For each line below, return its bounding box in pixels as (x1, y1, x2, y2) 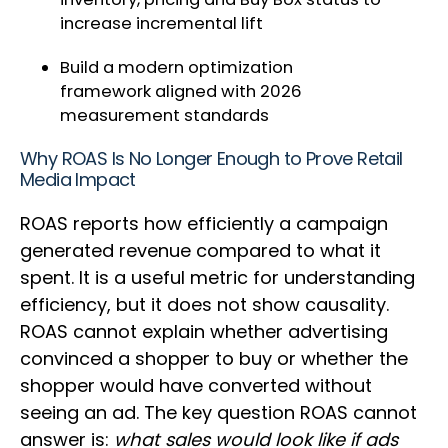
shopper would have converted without (20, 373, 372, 399)
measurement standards (60, 104, 273, 128)
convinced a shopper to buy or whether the (20, 346, 408, 372)
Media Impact (20, 167, 141, 193)
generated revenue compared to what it (20, 238, 381, 264)
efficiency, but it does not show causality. (20, 292, 389, 318)
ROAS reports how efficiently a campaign (20, 211, 388, 237)
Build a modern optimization (60, 56, 293, 80)
